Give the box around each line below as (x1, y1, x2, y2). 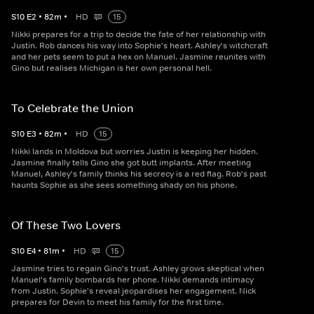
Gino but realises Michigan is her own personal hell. (11, 62, 212, 74)
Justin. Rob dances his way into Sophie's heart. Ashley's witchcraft (11, 40, 268, 52)
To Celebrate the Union (11, 101, 134, 116)
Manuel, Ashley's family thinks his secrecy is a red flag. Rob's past (11, 168, 266, 180)
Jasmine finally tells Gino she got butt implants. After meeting (11, 157, 251, 169)
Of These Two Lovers (11, 218, 121, 233)
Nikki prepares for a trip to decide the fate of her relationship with (11, 29, 266, 41)
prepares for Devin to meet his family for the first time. (11, 296, 224, 308)
